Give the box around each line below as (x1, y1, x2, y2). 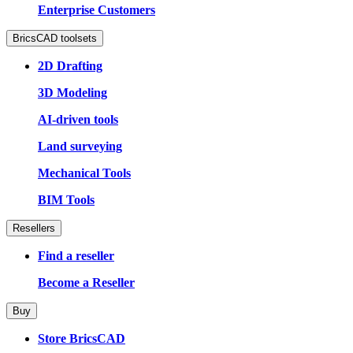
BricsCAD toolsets (13, 32, 97, 44)
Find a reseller (38, 248, 114, 262)
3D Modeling (38, 85, 107, 99)
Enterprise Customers (38, 2, 155, 17)
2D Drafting (38, 58, 102, 72)
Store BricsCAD (38, 331, 125, 345)
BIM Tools (38, 192, 95, 206)
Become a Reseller (38, 275, 135, 289)
